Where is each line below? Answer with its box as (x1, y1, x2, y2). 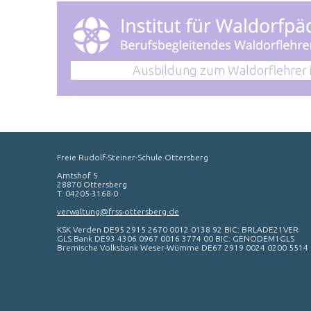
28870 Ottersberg (57, 180, 127, 189)
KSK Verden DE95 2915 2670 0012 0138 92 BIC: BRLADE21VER (57, 225, 299, 234)
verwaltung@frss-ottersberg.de (57, 207, 179, 216)
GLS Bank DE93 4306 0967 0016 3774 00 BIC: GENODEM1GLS (57, 234, 294, 243)
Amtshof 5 (57, 171, 98, 180)
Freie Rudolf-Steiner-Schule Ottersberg (57, 153, 208, 162)
